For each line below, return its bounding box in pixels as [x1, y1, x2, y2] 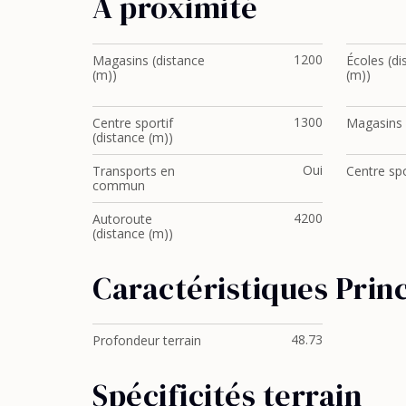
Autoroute [92, 209, 152, 227]
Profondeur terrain [92, 332, 201, 350]
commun [92, 176, 145, 194]
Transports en [92, 161, 175, 179]
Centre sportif [92, 113, 173, 131]
